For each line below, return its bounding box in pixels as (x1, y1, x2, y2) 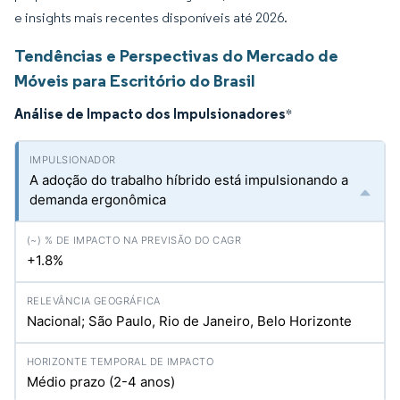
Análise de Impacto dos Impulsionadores (14, 104, 286, 122)
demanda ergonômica (29, 191, 166, 208)
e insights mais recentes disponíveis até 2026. (14, 9, 287, 26)
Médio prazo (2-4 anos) (27, 373, 175, 390)
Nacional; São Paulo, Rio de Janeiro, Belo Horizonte (27, 312, 352, 329)
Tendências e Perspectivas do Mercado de (14, 45, 338, 66)
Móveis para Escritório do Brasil (14, 70, 255, 91)
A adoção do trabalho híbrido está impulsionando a (29, 171, 348, 188)
